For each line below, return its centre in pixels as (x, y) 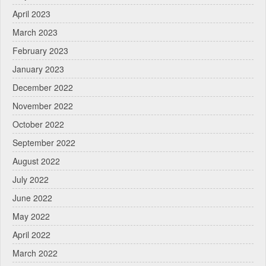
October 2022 (38, 124)
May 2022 (31, 216)
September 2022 (44, 142)
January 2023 (38, 69)
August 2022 (36, 161)
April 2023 (31, 13)
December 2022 (43, 87)
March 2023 (35, 32)
